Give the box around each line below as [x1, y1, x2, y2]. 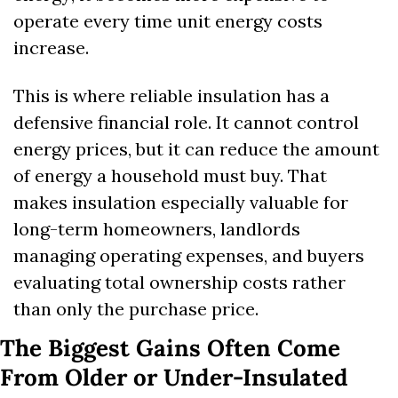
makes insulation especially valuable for [13, 191, 348, 214]
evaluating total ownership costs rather [13, 271, 346, 294]
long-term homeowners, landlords [13, 218, 300, 241]
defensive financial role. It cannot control [13, 111, 359, 134]
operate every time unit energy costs [13, 10, 322, 33]
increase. [13, 36, 89, 60]
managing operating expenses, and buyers [13, 244, 364, 267]
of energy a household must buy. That [13, 164, 327, 187]
